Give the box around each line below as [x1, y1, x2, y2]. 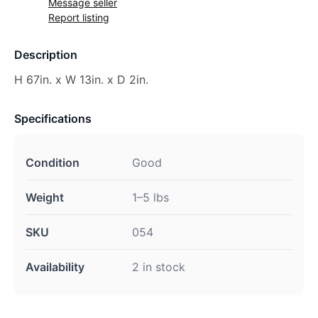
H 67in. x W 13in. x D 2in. [14, 72, 148, 87]
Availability [26, 260, 84, 274]
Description [14, 48, 77, 62]
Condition [26, 155, 79, 170]
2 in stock [132, 260, 185, 274]
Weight [26, 190, 64, 204]
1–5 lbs [132, 190, 169, 204]
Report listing [48, 11, 109, 23]
